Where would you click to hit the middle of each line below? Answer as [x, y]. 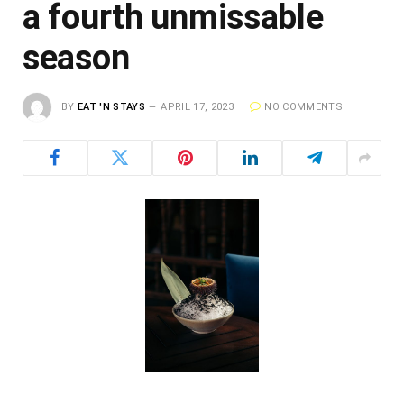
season [76, 58]
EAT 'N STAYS [111, 107]
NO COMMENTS [303, 107]
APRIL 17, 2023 [197, 107]
